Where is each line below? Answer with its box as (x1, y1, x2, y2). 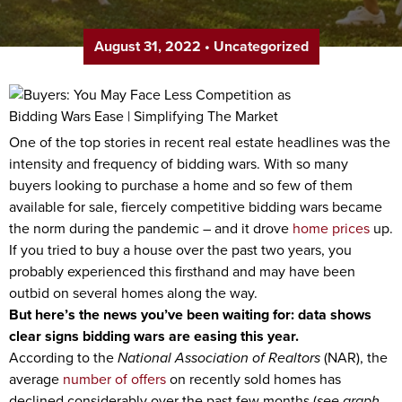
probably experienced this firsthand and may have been (9, 261, 355, 282)
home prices (293, 218, 370, 239)
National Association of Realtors (118, 347, 320, 368)
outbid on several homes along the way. (9, 283, 258, 303)
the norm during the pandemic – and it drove (9, 218, 293, 239)
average (9, 369, 63, 389)
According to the (9, 347, 118, 368)
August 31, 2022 (93, 36, 201, 57)
